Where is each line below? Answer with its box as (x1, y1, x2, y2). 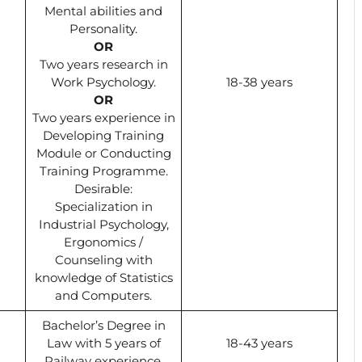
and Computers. (55, 287, 152, 303)
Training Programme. (39, 162, 168, 179)
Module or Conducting (36, 145, 171, 161)
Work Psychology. (51, 74, 156, 90)
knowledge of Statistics (34, 269, 173, 285)
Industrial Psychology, (38, 216, 169, 232)
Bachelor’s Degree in (41, 317, 166, 333)
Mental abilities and (44, 2, 162, 19)
